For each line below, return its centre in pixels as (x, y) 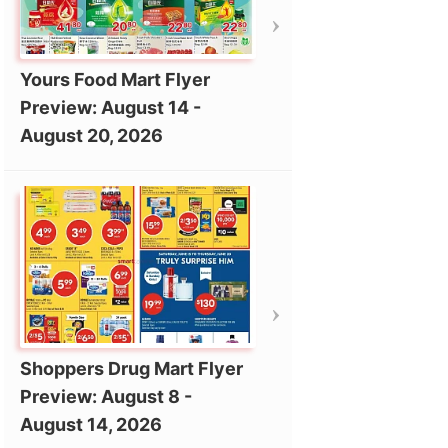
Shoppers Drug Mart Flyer (131, 369)
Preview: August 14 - (110, 107)
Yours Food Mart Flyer (114, 79)
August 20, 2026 (91, 135)
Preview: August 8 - (105, 397)
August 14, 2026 (90, 425)
